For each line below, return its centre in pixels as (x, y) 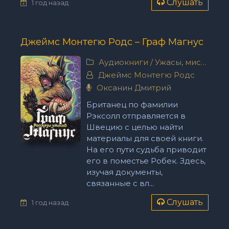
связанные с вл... (120, 183)
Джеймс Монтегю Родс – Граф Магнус (112, 42)
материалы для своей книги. (145, 138)
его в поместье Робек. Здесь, (146, 161)
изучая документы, (124, 172)
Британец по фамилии (132, 105)
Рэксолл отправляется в (136, 116)
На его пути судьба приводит (146, 150)
